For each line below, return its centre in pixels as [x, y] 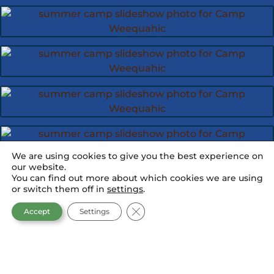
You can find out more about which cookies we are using [137, 178]
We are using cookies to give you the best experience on [138, 156]
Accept [37, 211]
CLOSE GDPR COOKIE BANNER [204, 209]
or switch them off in [59, 189]
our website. [39, 167]
